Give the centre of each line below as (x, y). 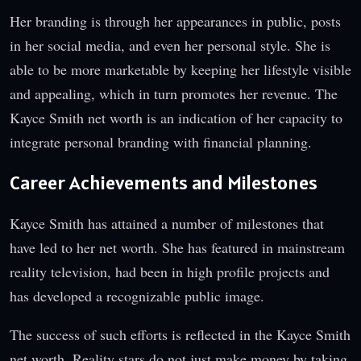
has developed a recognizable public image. (137, 295)
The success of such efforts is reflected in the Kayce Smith (180, 334)
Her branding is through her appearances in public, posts (175, 21)
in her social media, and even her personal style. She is (170, 45)
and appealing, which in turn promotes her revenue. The (174, 93)
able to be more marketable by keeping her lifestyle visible (180, 69)
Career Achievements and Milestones (164, 182)
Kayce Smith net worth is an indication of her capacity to (176, 117)
